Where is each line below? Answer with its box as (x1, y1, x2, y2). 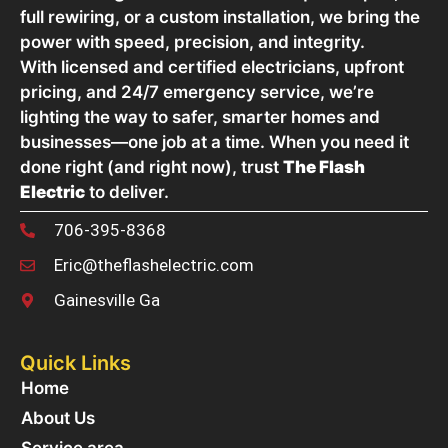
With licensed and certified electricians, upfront (20, 57, 404, 78)
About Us (21, 408, 95, 429)
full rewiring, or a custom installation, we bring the (20, 7, 420, 28)
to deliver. (85, 182, 169, 203)
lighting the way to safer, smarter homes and (20, 107, 380, 128)
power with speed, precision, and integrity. (20, 32, 365, 53)
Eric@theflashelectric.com (53, 255, 254, 276)
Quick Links (20, 351, 131, 376)
